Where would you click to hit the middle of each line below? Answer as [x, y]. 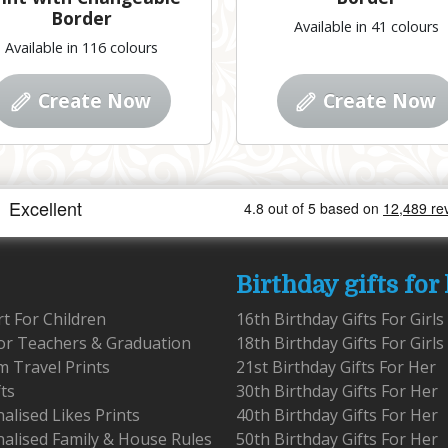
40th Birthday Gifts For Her [337, 415]
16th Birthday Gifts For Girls [340, 319]
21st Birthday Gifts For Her [336, 367]
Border [81, 18]
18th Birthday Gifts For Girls [340, 343]
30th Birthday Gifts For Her [337, 391]
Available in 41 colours [366, 27]
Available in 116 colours [81, 48]
